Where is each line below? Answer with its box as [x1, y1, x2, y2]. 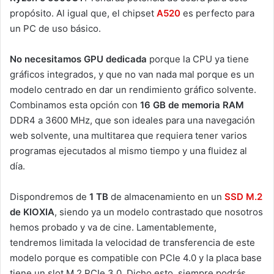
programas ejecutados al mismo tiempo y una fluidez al [10, 144, 247, 157]
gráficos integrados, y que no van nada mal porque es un [10, 68, 254, 80]
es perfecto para [183, 7, 254, 19]
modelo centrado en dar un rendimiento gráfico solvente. [10, 83, 256, 95]
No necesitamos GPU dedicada [10, 53, 147, 65]
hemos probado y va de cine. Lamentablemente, [10, 221, 217, 233]
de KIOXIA [10, 206, 54, 218]
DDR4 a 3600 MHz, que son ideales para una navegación [10, 114, 255, 126]
